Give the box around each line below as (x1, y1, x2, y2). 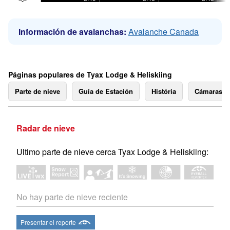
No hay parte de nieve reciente (16, 191, 128, 203)
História (151, 86, 176, 96)
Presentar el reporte (21, 218, 76, 227)
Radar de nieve (16, 122, 75, 134)
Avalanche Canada (128, 26, 199, 37)
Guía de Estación (79, 86, 133, 96)
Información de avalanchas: (18, 26, 126, 37)
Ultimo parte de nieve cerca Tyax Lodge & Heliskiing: (16, 146, 208, 158)
